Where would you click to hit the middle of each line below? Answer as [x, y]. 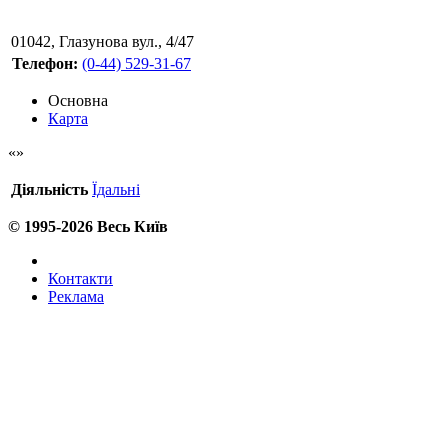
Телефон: [44, 63]
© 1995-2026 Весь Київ [88, 226]
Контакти [80, 278]
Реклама [76, 296]
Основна [78, 100]
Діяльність [49, 189]
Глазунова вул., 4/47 [126, 41]
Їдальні [116, 189]
